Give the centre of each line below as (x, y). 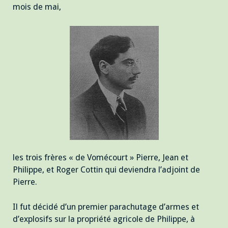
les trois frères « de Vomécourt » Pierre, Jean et (101, 158)
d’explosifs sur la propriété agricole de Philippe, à (104, 219)
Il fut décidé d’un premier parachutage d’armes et (106, 207)
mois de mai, (37, 7)
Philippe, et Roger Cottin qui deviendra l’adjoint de (106, 170)
